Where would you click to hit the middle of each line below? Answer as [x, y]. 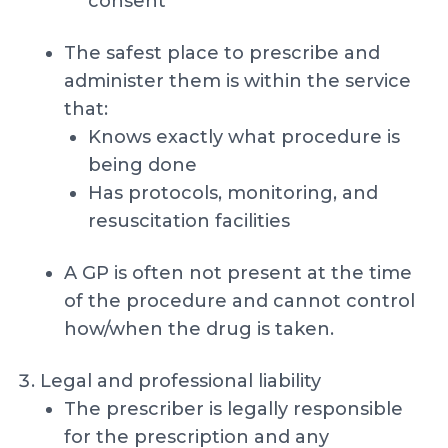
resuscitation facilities [189, 221]
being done [142, 165]
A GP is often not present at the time [238, 273]
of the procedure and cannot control [239, 301]
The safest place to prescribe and [222, 53]
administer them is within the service [237, 81]
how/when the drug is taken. [199, 329]
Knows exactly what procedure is [244, 137]
